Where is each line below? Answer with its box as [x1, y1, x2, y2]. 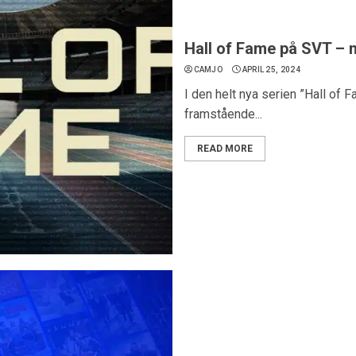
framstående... [184, 106, 262, 122]
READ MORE [196, 143, 253, 154]
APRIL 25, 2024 [242, 65, 300, 74]
